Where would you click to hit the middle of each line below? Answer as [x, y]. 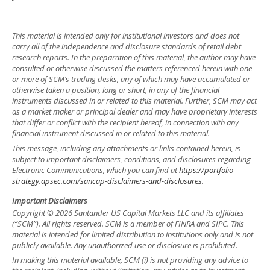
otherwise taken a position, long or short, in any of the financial [116, 90]
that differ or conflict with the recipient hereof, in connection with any [125, 122]
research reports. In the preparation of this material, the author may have [134, 57]
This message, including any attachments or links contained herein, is [126, 148]
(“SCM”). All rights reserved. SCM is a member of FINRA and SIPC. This [128, 223]
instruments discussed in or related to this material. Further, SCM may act [134, 101]
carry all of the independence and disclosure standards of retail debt [127, 46]
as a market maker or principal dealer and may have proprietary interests [135, 111]
